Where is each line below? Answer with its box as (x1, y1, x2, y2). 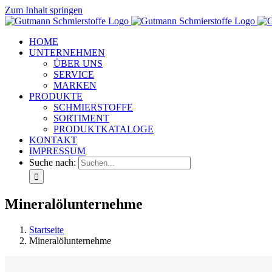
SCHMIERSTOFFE (53, 102, 133, 112)
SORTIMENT (53, 113, 109, 123)
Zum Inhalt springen (5, 5, 83, 15)
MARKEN (53, 80, 97, 90)
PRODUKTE (29, 91, 83, 101)
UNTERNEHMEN (29, 47, 105, 58)
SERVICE (53, 69, 94, 80)
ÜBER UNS (53, 58, 103, 69)
